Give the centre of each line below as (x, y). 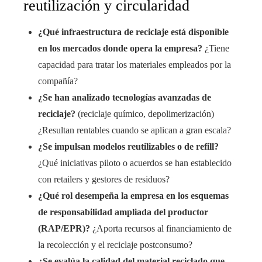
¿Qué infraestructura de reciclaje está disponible (133, 32)
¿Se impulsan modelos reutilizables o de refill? (128, 147)
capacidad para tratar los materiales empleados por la (135, 65)
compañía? (58, 81)
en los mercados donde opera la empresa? (120, 49)
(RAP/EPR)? (64, 229)
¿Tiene (216, 49)
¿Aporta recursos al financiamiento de (161, 229)
